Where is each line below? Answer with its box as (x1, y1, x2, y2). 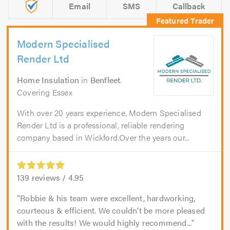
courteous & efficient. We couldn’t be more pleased (17, 204, 205, 217)
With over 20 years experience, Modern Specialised (17, 107, 201, 119)
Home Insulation (17, 74, 79, 86)
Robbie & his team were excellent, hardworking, (20, 192, 196, 204)
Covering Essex (17, 86, 72, 99)
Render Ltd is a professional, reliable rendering (17, 119, 185, 131)
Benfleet (90, 74, 121, 86)
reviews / (29, 171, 68, 184)
